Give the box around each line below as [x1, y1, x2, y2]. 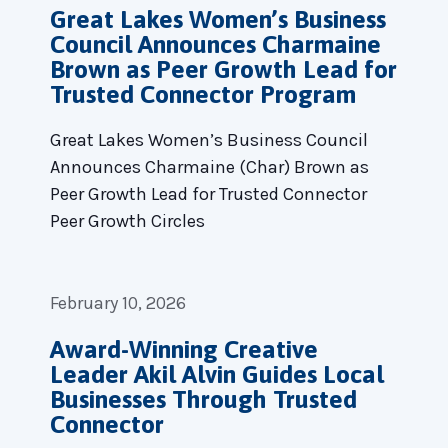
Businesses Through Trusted [50, 384, 357, 413]
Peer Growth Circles [50, 209, 205, 232]
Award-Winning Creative [50, 334, 318, 363]
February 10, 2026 [50, 291, 186, 314]
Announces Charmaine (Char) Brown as [50, 155, 369, 178]
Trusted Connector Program [50, 79, 356, 108]
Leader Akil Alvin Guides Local [50, 359, 384, 388]
